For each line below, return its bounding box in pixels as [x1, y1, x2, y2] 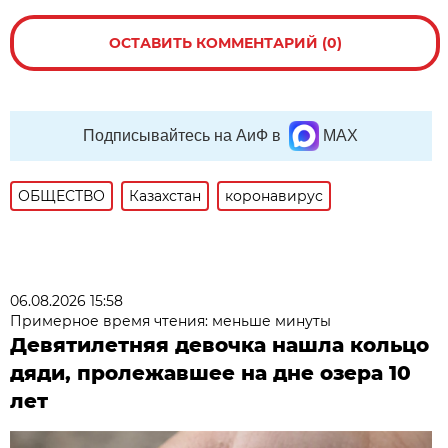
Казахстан [129, 186, 202, 205]
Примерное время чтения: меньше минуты [10, 311, 332, 330]
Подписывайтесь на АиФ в [83, 126, 282, 144]
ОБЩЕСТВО [18, 186, 106, 205]
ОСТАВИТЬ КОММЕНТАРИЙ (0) [108, 33, 342, 52]
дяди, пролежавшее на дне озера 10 [10, 360, 412, 385]
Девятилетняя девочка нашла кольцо [10, 332, 430, 357]
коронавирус [225, 186, 324, 205]
